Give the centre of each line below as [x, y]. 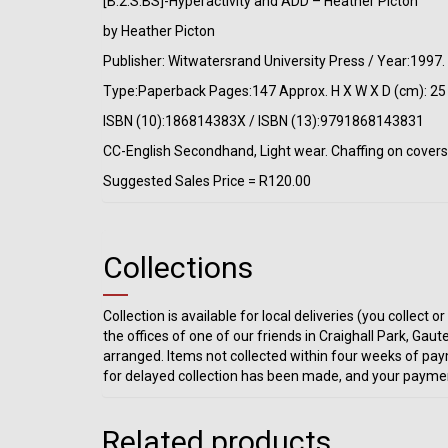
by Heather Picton [159, 31]
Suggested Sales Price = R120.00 [207, 181]
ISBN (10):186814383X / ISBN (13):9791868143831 [263, 121]
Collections [178, 268]
